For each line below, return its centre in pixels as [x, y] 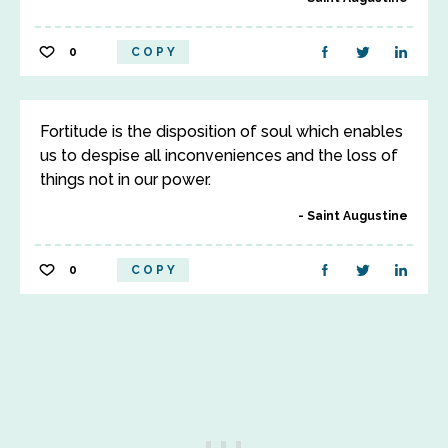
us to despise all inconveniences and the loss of [219, 155]
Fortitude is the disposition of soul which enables [221, 131]
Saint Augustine [357, 216]
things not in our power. [125, 179]
